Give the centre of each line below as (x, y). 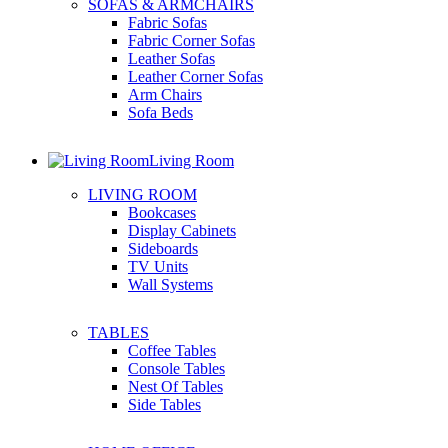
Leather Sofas (171, 58)
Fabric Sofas (167, 22)
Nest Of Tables (175, 386)
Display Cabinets (182, 230)
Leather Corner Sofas (195, 76)
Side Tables (164, 404)
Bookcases (162, 212)
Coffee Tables (172, 350)
